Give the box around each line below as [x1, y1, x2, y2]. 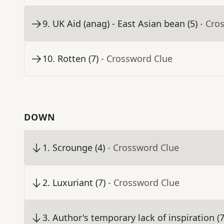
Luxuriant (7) [52, 176, 105, 189]
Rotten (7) [57, 52, 98, 65]
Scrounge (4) [52, 141, 105, 154]
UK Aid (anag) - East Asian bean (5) [52, 17, 197, 30]
